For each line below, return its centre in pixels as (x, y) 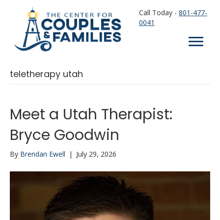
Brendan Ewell (43, 154)
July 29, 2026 (96, 154)
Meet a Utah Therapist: (91, 114)
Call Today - (159, 12)
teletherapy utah (46, 74)
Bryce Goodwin (65, 135)
